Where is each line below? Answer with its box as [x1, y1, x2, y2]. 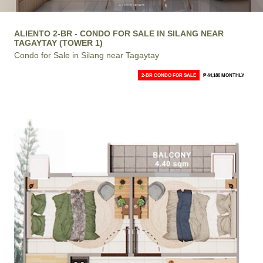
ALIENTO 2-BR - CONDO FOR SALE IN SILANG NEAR [14, 28, 224, 38]
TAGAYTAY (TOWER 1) [14, 38, 103, 48]
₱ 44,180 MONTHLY [203, 72, 244, 78]
